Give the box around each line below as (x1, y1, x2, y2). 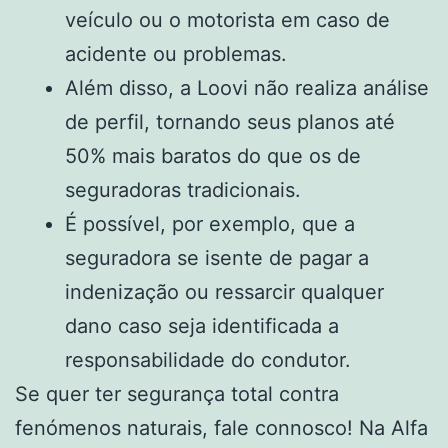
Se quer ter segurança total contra (15, 381, 339, 406)
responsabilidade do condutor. (65, 347, 351, 372)
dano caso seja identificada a (65, 313, 339, 338)
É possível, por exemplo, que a (65, 211, 355, 236)
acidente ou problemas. (65, 41, 287, 66)
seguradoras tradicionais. (65, 177, 301, 202)
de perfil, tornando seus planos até (65, 109, 395, 134)
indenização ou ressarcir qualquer (65, 279, 384, 304)
